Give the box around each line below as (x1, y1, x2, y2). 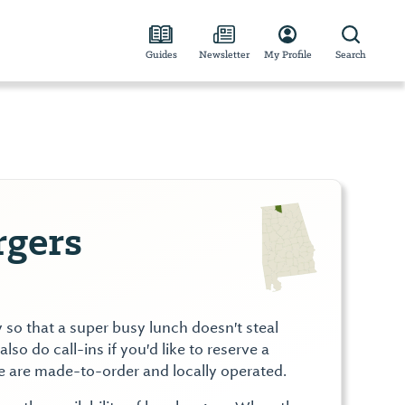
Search (335, 47, 366, 61)
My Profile (263, 47, 312, 61)
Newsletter (199, 47, 250, 61)
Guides (145, 47, 177, 61)
